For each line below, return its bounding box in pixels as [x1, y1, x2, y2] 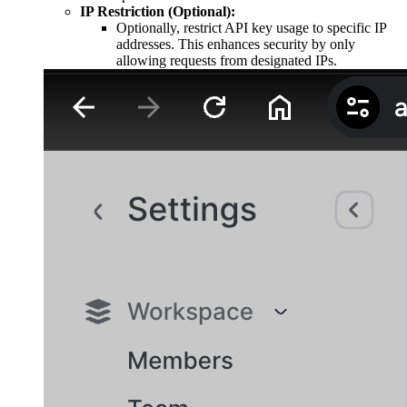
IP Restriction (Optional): [80, 3, 235, 19]
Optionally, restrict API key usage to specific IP [116, 19, 386, 35]
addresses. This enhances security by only [116, 35, 355, 52]
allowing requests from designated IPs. [116, 52, 337, 68]
